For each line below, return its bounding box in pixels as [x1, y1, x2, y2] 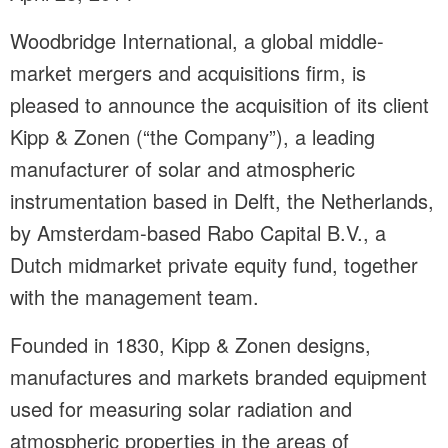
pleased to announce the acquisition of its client [10, 90, 429, 120]
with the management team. [10, 282, 259, 312]
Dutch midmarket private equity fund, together [10, 250, 418, 280]
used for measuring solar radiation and [10, 394, 352, 424]
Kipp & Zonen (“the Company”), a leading [10, 122, 375, 152]
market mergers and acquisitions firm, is [10, 58, 366, 88]
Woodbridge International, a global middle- [10, 26, 384, 56]
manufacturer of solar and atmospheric [10, 154, 355, 184]
